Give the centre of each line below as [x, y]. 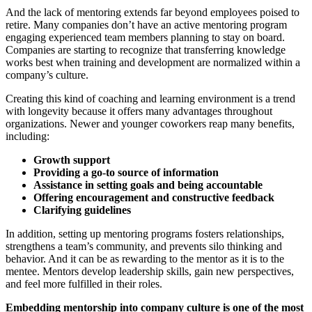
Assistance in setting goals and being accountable [148, 185]
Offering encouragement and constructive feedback [154, 197]
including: [28, 136]
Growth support [72, 159]
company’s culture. [47, 75]
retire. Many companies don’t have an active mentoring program [146, 24]
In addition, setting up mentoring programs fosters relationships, [145, 233]
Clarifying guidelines [82, 210]
